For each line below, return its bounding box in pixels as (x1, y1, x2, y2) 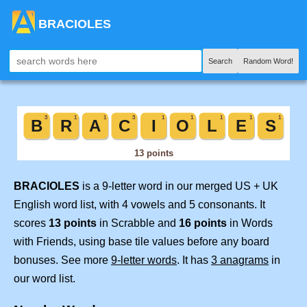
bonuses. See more (14, 254, 111, 266)
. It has (177, 254, 211, 266)
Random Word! (243, 57, 293, 65)
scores (14, 217, 49, 229)
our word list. (14, 272, 75, 284)
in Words (227, 217, 273, 229)
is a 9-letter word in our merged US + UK (79, 180, 278, 192)
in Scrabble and (97, 217, 179, 229)
